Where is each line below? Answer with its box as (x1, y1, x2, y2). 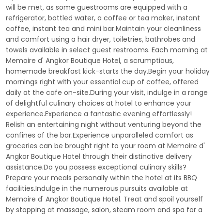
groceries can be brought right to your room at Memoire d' (6, 141, 205, 151)
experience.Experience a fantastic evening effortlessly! (6, 109, 192, 119)
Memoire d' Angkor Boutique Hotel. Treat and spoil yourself (6, 194, 203, 204)
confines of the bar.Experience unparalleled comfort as (6, 130, 193, 140)
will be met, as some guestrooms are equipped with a (6, 2, 187, 12)
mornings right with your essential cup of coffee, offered (6, 77, 199, 87)
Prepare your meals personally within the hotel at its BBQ (6, 173, 197, 183)
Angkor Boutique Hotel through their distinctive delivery (6, 152, 192, 161)
